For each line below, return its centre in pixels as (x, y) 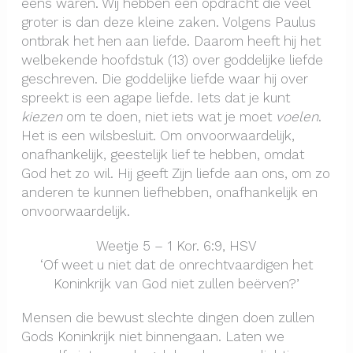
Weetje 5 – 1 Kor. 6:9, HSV (176, 245)
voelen (297, 117)
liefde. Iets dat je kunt (223, 98)
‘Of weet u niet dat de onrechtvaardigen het (176, 264)
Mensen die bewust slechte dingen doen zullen (167, 317)
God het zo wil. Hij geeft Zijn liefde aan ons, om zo (175, 174)
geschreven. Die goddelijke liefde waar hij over (164, 79)
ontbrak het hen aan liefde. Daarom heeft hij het (171, 41)
